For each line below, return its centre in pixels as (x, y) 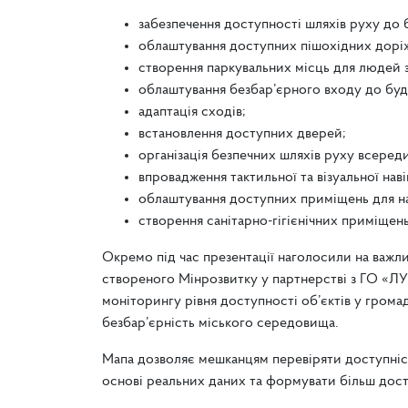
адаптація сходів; (192, 112)
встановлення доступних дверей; (242, 133)
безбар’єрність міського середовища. (220, 323)
